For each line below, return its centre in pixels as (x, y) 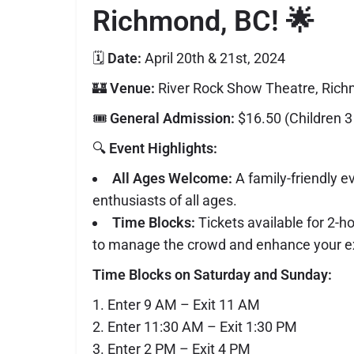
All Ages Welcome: (172, 179)
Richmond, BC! (186, 22)
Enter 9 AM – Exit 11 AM (184, 305)
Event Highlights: (163, 149)
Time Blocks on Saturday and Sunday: (212, 275)
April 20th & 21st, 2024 (213, 58)
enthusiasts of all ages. (165, 201)
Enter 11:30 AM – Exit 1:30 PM (202, 327)
